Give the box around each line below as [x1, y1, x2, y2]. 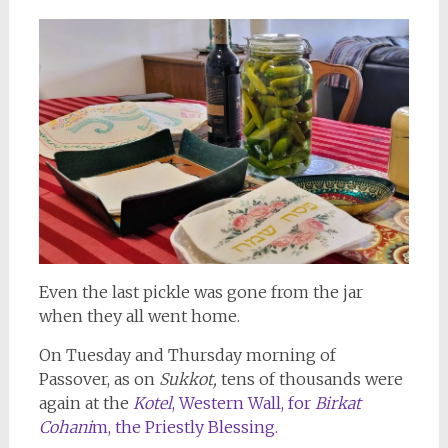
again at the [38, 392, 133, 413]
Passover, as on [38, 368, 159, 389]
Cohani [38, 416, 92, 437]
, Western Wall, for [171, 392, 311, 413]
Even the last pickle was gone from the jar [38, 281, 363, 302]
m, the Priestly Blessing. [91, 416, 278, 437]
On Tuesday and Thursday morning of [38, 344, 336, 365]
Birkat [310, 392, 361, 413]
